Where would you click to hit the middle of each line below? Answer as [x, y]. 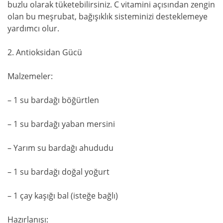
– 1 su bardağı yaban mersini [61, 124]
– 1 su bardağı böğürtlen [53, 100]
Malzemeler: [30, 76]
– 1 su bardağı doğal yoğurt [58, 171]
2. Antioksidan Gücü [45, 52]
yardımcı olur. [33, 28]
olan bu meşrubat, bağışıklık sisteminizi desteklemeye [108, 16]
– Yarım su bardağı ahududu [60, 148]
